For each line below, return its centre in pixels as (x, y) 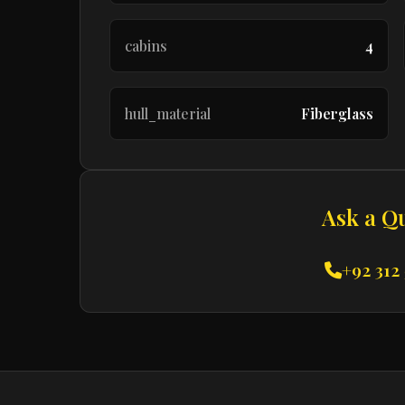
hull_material (168, 113)
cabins (146, 46)
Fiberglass (338, 113)
